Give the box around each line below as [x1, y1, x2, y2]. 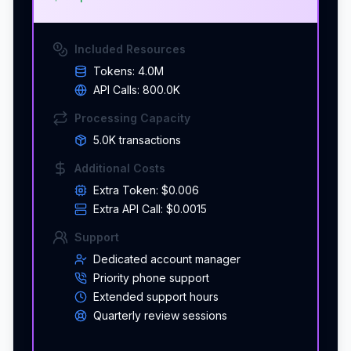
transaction [119, 132, 175, 147]
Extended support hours [93, 289, 219, 303]
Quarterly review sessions [93, 308, 227, 322]
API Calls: [93, 82, 143, 96]
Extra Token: [93, 183, 161, 197]
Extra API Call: [93, 201, 166, 215]
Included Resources [74, 42, 186, 56]
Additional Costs [74, 161, 165, 175]
